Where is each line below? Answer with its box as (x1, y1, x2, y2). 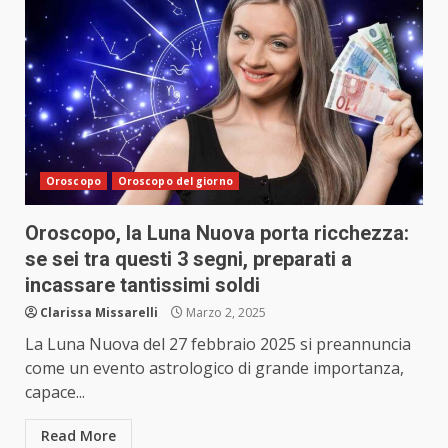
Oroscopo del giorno (117, 174, 233, 189)
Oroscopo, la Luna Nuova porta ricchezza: (25, 221, 409, 246)
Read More (41, 426, 116, 446)
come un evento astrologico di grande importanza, (25, 357, 404, 380)
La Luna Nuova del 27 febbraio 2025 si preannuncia (25, 333, 411, 356)
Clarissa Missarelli (40, 304, 158, 322)
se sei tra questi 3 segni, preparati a (25, 247, 352, 272)
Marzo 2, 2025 (183, 304, 266, 322)
